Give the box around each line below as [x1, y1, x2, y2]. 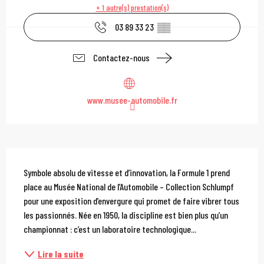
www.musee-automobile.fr [87, 94, 177, 106]
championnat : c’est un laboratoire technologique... [24, 223, 196, 235]
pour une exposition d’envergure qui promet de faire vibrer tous [24, 195, 239, 207]
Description [6, 146, 136, 179]
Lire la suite [38, 248, 84, 260]
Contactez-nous [93, 52, 150, 64]
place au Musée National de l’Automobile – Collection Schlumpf [24, 181, 234, 193]
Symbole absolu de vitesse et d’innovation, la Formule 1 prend [24, 167, 230, 179]
